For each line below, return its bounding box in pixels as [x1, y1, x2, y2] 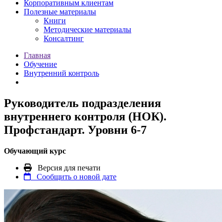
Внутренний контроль [24, 69, 99, 78]
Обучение [24, 60, 57, 69]
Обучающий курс [4, 147, 66, 156]
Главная [24, 51, 51, 60]
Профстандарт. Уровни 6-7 [4, 123, 147, 137]
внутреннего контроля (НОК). [4, 110, 166, 123]
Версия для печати [32, 164, 101, 172]
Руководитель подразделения [4, 97, 161, 110]
